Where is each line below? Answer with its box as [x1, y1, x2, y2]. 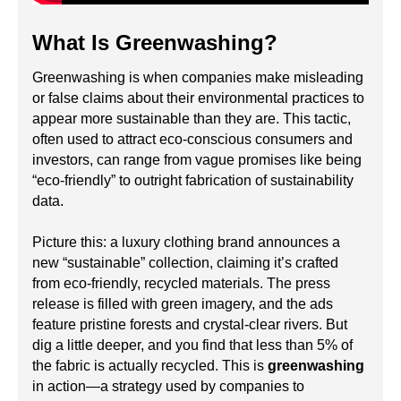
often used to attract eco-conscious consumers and [32, 131, 353, 147]
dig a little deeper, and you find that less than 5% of [32, 337, 353, 353]
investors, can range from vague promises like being [32, 151, 362, 167]
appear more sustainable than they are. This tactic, [32, 110, 351, 126]
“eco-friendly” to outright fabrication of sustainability [32, 172, 354, 188]
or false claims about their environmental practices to [32, 90, 364, 106]
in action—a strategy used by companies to [32, 378, 304, 394]
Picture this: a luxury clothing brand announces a [32, 234, 340, 250]
